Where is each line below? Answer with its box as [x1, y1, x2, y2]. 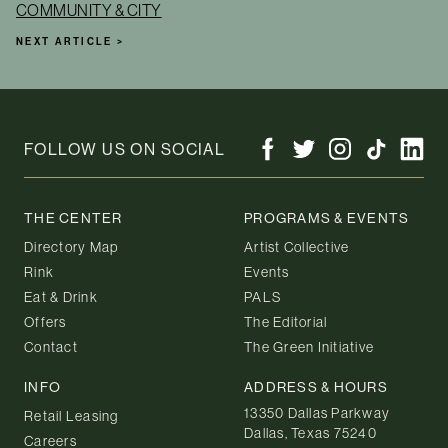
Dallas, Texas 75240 [244, 423, 377, 442]
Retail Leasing [24, 406, 119, 425]
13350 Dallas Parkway [244, 403, 391, 422]
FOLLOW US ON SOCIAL [24, 138, 226, 159]
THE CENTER [24, 208, 123, 227]
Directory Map [24, 237, 119, 256]
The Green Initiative [244, 337, 375, 356]
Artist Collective [244, 237, 350, 256]
